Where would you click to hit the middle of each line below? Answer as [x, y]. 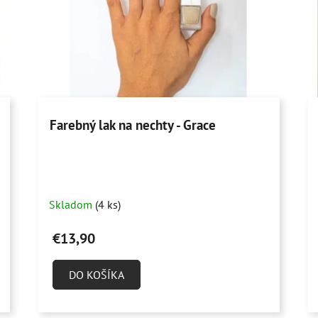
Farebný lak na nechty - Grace [133, 125]
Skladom [72, 205]
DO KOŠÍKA [97, 275]
